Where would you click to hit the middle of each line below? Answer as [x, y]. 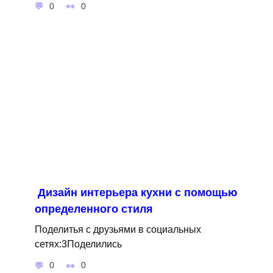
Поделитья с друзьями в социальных [118, 229]
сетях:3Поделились [78, 244]
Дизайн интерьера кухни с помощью [137, 193]
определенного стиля [94, 209]
